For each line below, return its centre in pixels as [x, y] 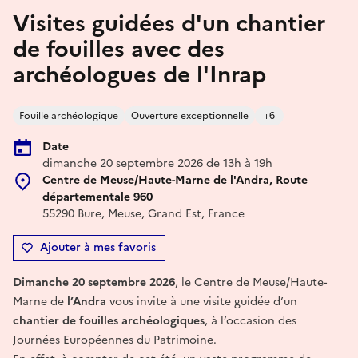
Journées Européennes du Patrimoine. [115, 340]
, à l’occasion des [251, 320]
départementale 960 [97, 197]
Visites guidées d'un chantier [169, 23]
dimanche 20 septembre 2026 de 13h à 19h [157, 163]
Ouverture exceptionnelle [190, 115]
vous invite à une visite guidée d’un [202, 301]
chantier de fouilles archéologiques [109, 320]
